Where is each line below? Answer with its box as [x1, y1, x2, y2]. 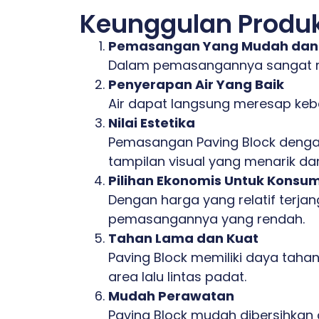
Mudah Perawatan [108, 286, 234, 305]
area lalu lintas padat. [108, 267, 246, 286]
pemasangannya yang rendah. [108, 209, 305, 228]
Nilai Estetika [108, 113, 195, 132]
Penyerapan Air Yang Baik [108, 75, 284, 93]
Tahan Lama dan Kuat [108, 229, 258, 247]
